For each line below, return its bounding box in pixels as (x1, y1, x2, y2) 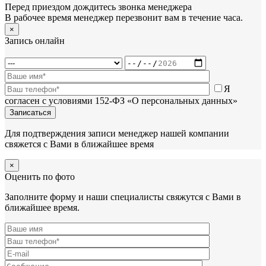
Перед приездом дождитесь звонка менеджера (5, 2, 192, 12)
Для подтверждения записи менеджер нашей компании (5, 128, 229, 139)
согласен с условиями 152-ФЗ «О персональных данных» (5, 96, 237, 106)
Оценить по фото (5, 172, 75, 182)
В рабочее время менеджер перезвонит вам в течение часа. (5, 12, 243, 23)
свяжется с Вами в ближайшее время (5, 139, 154, 150)
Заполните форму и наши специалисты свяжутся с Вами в (5, 192, 241, 202)
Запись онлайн (5, 36, 65, 46)
